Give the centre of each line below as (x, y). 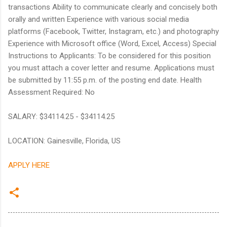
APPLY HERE (29, 165)
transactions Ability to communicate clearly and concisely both (113, 7)
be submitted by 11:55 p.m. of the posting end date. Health (105, 80)
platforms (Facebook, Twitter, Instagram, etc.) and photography (113, 32)
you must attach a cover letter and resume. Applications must (111, 68)
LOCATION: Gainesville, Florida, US (64, 141)
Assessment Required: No (51, 92)
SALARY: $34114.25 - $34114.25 (61, 117)
